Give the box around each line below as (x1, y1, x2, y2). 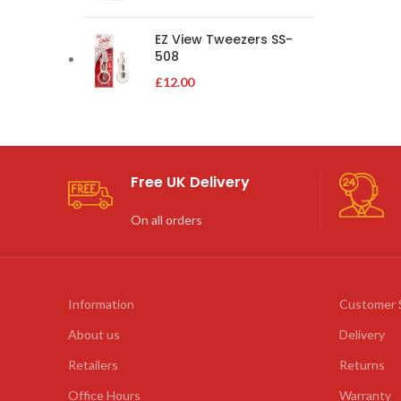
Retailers (68, 357, 118, 372)
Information (68, 296, 134, 311)
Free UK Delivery (131, 172, 250, 192)
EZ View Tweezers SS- (155, 30, 293, 48)
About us (68, 327, 120, 342)
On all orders (131, 212, 202, 227)
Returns (339, 357, 385, 372)
